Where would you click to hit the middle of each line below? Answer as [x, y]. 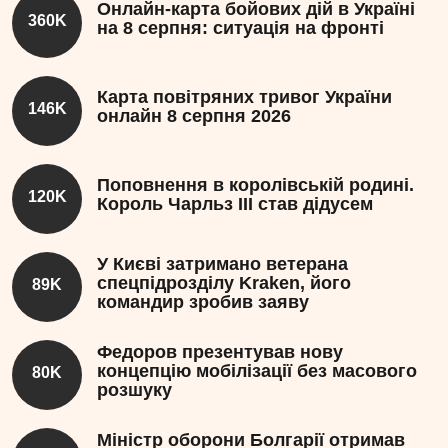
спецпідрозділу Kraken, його [224, 282]
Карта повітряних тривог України [244, 97]
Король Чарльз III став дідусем [235, 204]
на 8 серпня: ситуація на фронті [240, 28]
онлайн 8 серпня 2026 [194, 116]
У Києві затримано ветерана [222, 263]
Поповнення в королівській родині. [255, 185]
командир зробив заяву [203, 301]
